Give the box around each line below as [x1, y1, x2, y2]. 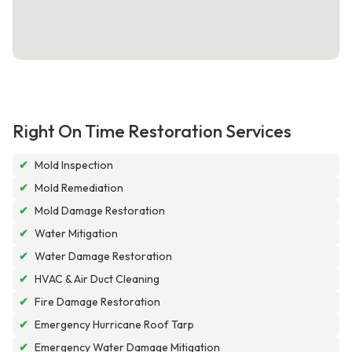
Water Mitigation [35, 226, 118, 241]
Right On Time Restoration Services [13, 120, 291, 143]
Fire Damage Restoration [35, 295, 160, 310]
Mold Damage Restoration [35, 203, 165, 218]
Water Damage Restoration [35, 249, 172, 264]
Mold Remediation [35, 181, 123, 196]
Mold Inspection [35, 158, 113, 173]
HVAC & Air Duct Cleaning [35, 272, 159, 287]
